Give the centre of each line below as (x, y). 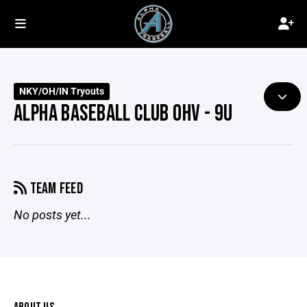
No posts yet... (52, 214)
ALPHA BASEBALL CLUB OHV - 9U (123, 114)
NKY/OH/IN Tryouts (62, 91)
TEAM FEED (55, 189)
